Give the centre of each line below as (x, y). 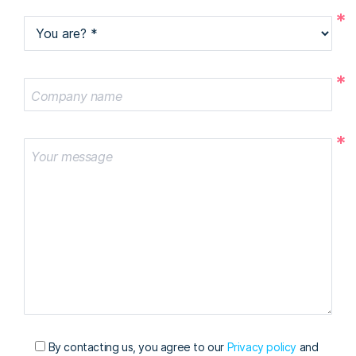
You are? (56, 34)
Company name (77, 96)
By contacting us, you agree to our (137, 347)
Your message (72, 157)
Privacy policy (262, 347)
